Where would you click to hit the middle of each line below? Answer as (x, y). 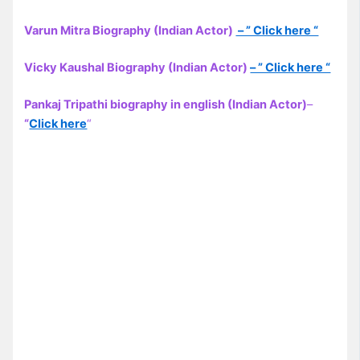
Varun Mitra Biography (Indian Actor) (130, 31)
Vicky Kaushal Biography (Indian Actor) (137, 67)
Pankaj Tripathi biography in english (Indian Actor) (166, 104)
